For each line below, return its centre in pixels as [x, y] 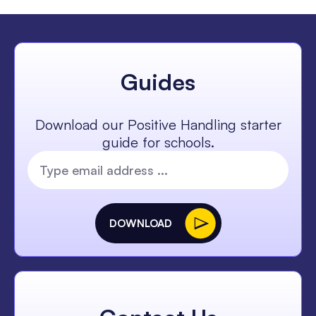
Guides [158, 82]
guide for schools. [158, 142]
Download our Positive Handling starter [158, 125]
